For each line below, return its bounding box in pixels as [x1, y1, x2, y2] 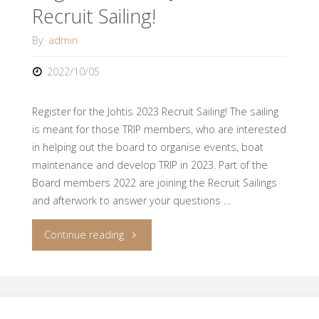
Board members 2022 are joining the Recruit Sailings [31, 175, 277, 189]
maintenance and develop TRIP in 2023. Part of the [31, 157, 268, 172]
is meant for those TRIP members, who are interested [31, 122, 286, 136]
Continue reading [44, 227, 125, 241]
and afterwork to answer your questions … [31, 193, 231, 207]
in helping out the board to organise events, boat [31, 140, 263, 154]
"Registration [123, 226, 182, 241]
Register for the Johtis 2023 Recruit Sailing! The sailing [31, 104, 278, 118]
